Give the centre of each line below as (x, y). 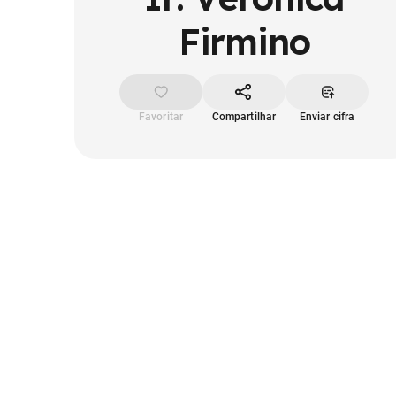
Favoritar (161, 117)
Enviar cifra (327, 117)
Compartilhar (244, 117)
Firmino (244, 42)
